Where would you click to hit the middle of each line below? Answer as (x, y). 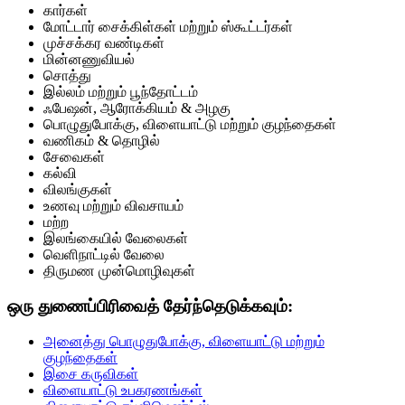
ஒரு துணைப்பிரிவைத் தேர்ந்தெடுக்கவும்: (150, 306)
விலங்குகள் (78, 190)
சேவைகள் (74, 157)
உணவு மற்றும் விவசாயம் (113, 206)
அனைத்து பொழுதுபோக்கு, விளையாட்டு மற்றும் (184, 341)
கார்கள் (66, 11)
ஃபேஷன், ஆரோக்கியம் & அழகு (137, 108)
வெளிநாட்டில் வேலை (104, 255)
